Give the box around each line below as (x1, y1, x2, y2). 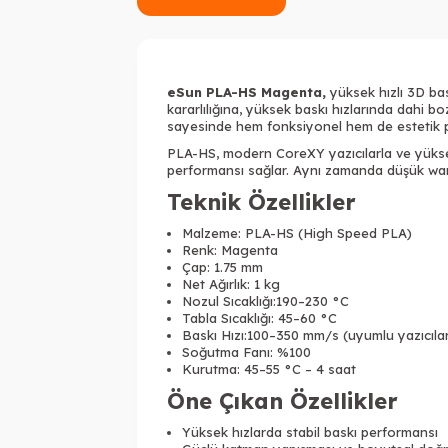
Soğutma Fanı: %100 (182, 344, 311, 360)
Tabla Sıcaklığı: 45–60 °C (182, 310, 337, 326)
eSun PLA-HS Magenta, (167, 84, 326, 100)
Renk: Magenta (182, 242, 278, 258)
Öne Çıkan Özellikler (167, 387, 398, 415)
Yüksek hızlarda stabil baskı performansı (182, 424, 438, 440)
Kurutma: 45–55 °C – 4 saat (182, 361, 356, 377)
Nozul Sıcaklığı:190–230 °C (182, 293, 349, 309)
